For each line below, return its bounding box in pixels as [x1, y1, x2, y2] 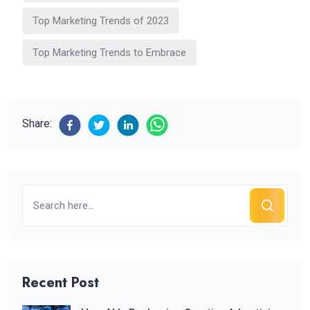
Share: [22, 116, 52, 130]
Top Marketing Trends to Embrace [33, 46, 186, 59]
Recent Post [22, 272, 99, 293]
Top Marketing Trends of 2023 [33, 14, 169, 27]
